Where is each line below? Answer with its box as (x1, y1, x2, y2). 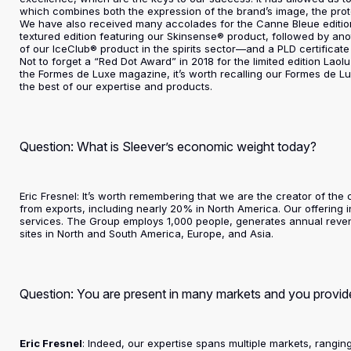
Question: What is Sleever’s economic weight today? (20, 139, 317, 154)
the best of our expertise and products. (20, 80, 213, 92)
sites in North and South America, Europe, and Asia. (20, 227, 274, 240)
